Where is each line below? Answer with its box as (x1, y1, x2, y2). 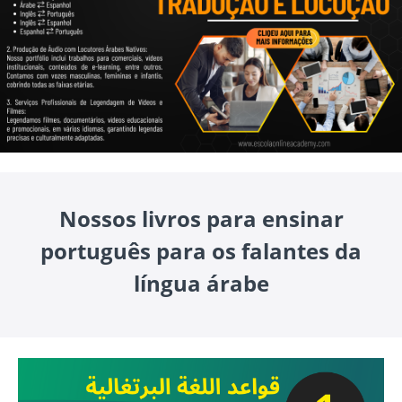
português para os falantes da (40, 235, 362, 266)
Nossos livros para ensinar (58, 203, 344, 233)
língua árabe (133, 267, 269, 298)
